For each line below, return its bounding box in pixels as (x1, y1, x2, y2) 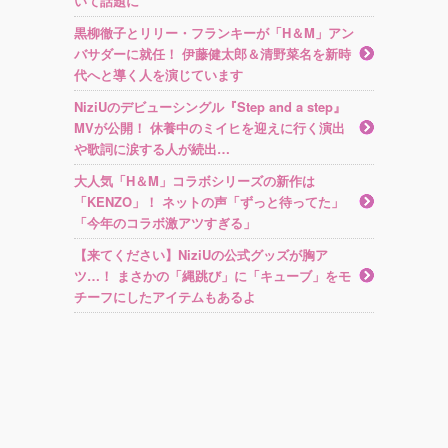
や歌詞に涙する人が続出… (74, 139, 230, 159)
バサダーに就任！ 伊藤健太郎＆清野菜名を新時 (74, 44, 351, 64)
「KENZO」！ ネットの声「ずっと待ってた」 (74, 192, 344, 212)
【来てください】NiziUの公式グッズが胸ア (74, 245, 328, 265)
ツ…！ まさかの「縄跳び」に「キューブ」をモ (74, 266, 351, 286)
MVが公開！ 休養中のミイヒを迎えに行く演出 (74, 118, 345, 138)
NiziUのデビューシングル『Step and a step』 (74, 97, 346, 117)
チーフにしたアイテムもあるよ (74, 287, 256, 307)
